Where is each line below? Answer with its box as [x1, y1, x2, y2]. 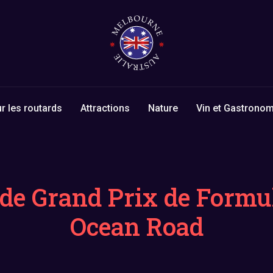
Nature [148, 102, 178, 114]
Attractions [80, 102, 130, 114]
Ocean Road [69, 210, 204, 243]
